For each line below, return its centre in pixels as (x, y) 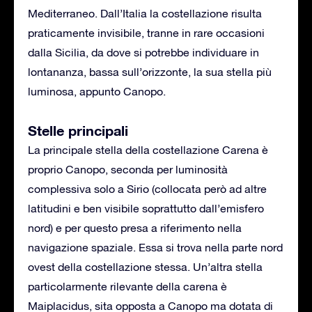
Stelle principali (78, 130)
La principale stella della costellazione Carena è (148, 149)
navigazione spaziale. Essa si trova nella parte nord (155, 247)
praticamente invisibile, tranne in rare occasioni (146, 32)
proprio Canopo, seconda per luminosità (128, 169)
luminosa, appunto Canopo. (97, 91)
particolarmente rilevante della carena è (127, 286)
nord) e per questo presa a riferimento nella (135, 227)
